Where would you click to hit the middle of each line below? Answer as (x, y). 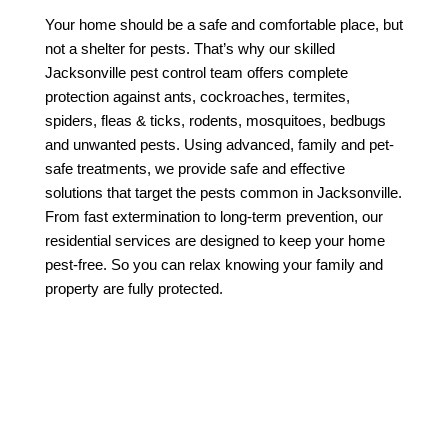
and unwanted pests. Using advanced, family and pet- (219, 145)
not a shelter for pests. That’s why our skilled (190, 49)
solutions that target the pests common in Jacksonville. (223, 193)
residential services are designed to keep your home (215, 241)
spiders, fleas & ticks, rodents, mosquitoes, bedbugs (215, 121)
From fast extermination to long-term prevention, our (214, 217)
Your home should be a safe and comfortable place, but (224, 25)
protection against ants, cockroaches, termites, (197, 97)
